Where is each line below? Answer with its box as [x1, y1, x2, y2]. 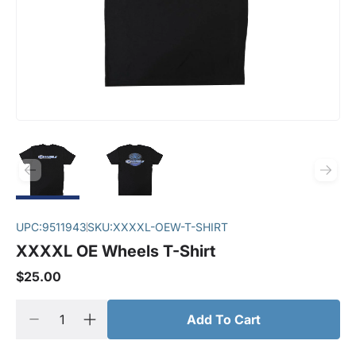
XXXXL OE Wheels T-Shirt [16, 242, 215, 261]
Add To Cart [187, 311, 261, 327]
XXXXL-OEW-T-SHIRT [113, 220, 228, 234]
